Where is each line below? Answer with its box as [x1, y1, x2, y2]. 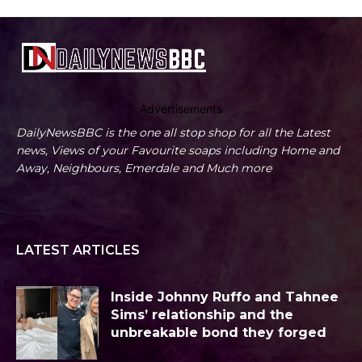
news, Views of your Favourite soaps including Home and [16, 142, 339, 158]
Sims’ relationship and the [111, 306, 293, 322]
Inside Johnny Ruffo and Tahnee [111, 288, 339, 305]
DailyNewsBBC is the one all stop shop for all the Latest [16, 124, 330, 140]
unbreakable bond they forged [111, 324, 326, 340]
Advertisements [140, 101, 222, 116]
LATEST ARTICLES [16, 242, 140, 258]
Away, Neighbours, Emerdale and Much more [16, 160, 271, 175]
